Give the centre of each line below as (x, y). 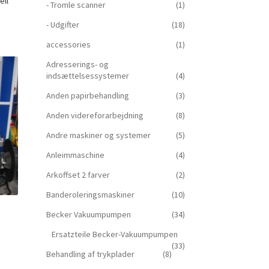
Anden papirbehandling (87, 96)
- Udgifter (62, 25)
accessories (68, 45)
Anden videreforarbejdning (95, 116)
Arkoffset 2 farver (78, 175)
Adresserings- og (77, 65)
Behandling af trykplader (90, 254)
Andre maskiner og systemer (98, 135)
